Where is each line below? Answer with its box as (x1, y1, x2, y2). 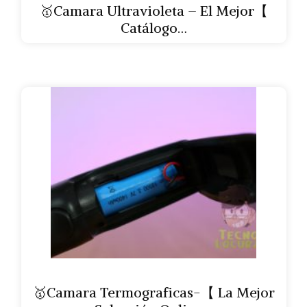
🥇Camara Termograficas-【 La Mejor (32, 283, 275, 301)
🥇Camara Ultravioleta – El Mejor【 (39, 1, 268, 19)
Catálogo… (120, 19, 187, 36)
